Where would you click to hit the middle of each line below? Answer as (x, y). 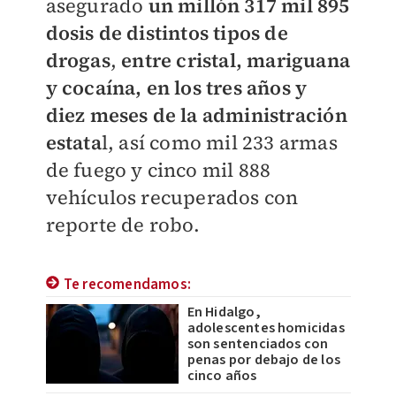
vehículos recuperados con (172, 197)
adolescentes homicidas (266, 328)
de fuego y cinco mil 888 (158, 170)
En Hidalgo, (224, 312)
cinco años (222, 376)
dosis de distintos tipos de (167, 33)
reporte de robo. (123, 225)
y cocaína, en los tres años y (176, 88)
